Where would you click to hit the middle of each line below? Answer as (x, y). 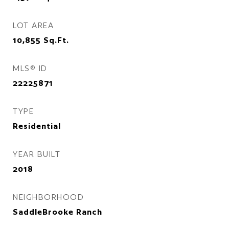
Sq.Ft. (56, 40)
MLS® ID (30, 68)
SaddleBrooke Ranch (58, 212)
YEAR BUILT (37, 154)
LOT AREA (33, 25)
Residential (37, 126)
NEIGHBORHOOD (48, 197)
